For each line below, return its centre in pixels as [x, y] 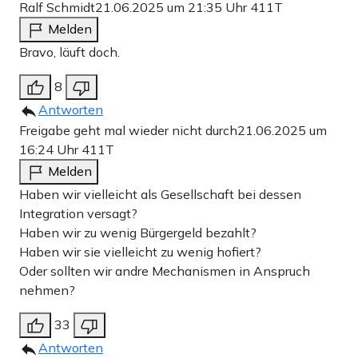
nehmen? [47, 290]
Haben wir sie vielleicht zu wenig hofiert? [140, 252]
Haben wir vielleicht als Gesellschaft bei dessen [160, 195]
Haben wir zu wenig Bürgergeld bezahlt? [138, 233]
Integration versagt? [78, 214]
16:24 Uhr [50, 150]
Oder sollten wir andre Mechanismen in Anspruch [165, 271]
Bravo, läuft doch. [70, 52]
